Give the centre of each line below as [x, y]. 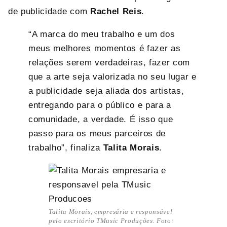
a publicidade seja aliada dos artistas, [106, 91]
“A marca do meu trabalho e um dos [102, 34]
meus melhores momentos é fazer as [105, 48]
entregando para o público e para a [100, 105]
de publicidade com [49, 11]
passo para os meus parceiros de [97, 133]
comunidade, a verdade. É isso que [101, 119]
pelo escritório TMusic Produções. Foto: [111, 220]
